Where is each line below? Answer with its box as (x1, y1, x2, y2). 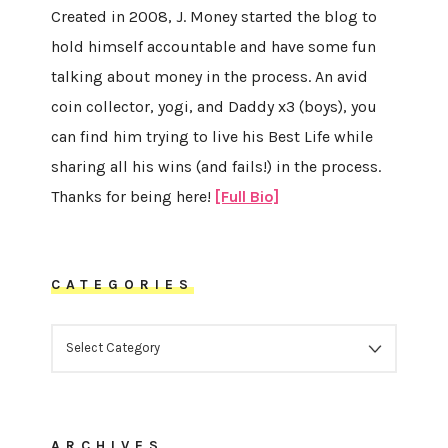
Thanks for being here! (50, 187, 215, 206)
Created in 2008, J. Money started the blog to (50, 7, 377, 26)
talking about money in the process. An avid (50, 67, 368, 86)
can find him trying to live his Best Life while (50, 127, 373, 146)
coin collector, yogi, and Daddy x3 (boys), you (50, 97, 377, 116)
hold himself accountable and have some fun (50, 37, 376, 56)
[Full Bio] (214, 187, 279, 206)
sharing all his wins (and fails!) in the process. (50, 157, 381, 176)
